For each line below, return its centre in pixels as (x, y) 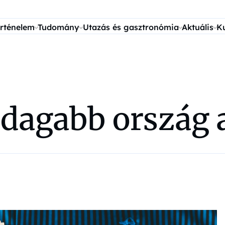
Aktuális (197, 27)
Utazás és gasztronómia (131, 27)
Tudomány (59, 27)
